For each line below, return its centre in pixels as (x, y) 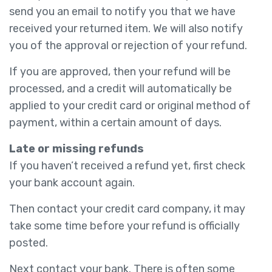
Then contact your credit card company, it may (127, 209)
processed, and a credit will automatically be (121, 89)
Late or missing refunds (76, 149)
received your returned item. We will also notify (126, 29)
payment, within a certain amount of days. (115, 123)
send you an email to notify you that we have (122, 12)
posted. (29, 243)
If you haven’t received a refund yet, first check (127, 166)
